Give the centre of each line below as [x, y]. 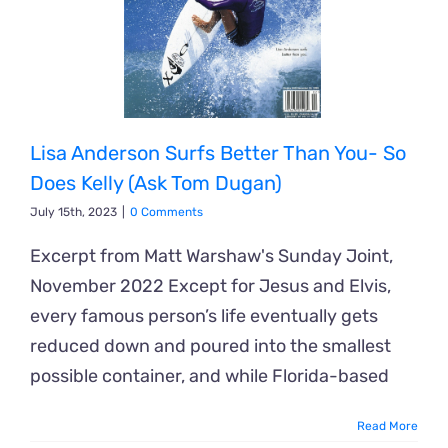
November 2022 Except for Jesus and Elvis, [210, 286]
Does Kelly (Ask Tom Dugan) [156, 183]
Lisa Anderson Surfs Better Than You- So [218, 153]
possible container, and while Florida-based [209, 376]
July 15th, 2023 [73, 212]
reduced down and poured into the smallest [210, 346]
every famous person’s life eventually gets [204, 316]
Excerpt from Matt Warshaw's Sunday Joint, [211, 256]
